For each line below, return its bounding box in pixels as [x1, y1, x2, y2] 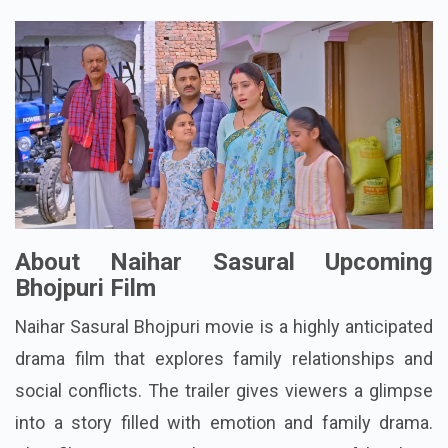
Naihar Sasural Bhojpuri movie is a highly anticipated [15, 315, 433, 337]
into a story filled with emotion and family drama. [15, 411, 433, 433]
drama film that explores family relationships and [15, 347, 433, 369]
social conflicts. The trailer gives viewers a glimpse [15, 379, 433, 401]
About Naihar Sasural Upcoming [15, 247, 433, 276]
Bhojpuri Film [15, 273, 156, 302]
